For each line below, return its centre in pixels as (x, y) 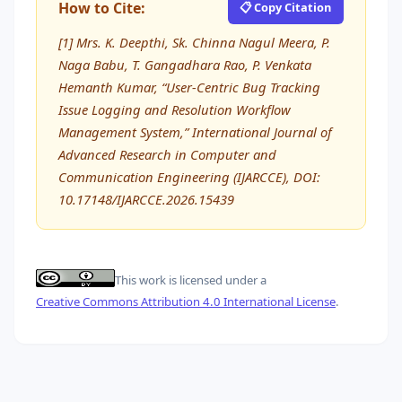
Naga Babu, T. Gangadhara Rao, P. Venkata (185, 64)
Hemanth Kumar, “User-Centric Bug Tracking (189, 87)
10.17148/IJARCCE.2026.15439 (146, 199)
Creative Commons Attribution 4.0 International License (186, 301)
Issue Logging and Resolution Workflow (175, 109)
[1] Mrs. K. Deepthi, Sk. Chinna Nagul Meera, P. (194, 42)
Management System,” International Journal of (195, 131)
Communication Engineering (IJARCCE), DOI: (189, 176)
